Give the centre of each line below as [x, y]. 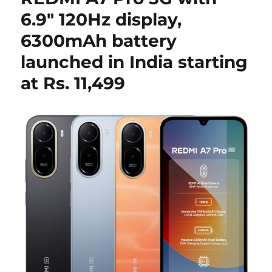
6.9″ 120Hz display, [101, 19]
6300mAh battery [99, 41]
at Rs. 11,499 [73, 83]
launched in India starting [134, 62]
